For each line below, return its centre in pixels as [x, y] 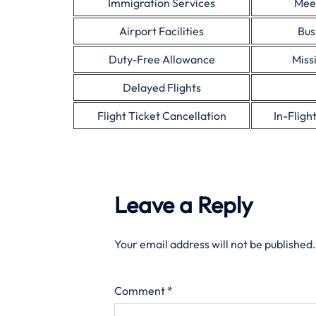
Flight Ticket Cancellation [162, 116]
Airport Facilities [162, 31]
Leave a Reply [183, 205]
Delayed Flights [162, 87]
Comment [141, 291]
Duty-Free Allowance [162, 59]
